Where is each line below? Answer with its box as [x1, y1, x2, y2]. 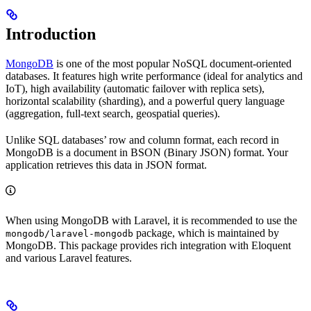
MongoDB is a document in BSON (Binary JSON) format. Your [6, 146, 288, 158]
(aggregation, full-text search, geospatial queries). [6, 107, 220, 119]
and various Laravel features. [6, 251, 132, 264]
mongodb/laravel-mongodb [6, 228, 133, 239]
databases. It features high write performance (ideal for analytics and [6, 69, 303, 82]
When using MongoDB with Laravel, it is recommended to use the [6, 214, 297, 226]
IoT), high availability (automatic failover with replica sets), [6, 82, 264, 94]
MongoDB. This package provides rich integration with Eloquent [6, 239, 291, 251]
